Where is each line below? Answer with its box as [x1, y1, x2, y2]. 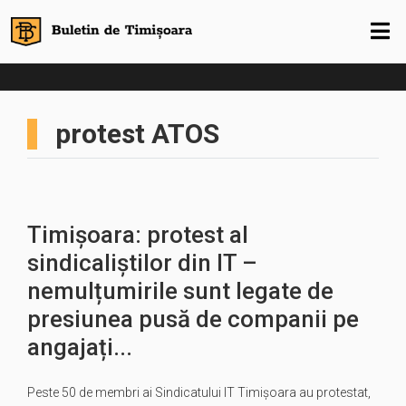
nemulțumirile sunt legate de [27, 277, 333, 304]
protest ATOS [55, 118, 219, 150]
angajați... [27, 333, 132, 361]
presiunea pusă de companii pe [27, 305, 359, 333]
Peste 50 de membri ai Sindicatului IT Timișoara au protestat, [27, 385, 371, 400]
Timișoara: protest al [27, 221, 248, 248]
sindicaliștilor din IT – [27, 249, 257, 276]
